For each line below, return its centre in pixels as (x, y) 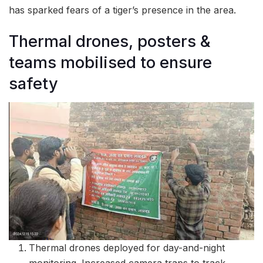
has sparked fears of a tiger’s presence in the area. (122, 10)
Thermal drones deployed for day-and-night (127, 248)
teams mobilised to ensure (110, 62)
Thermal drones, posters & (110, 41)
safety (33, 83)
